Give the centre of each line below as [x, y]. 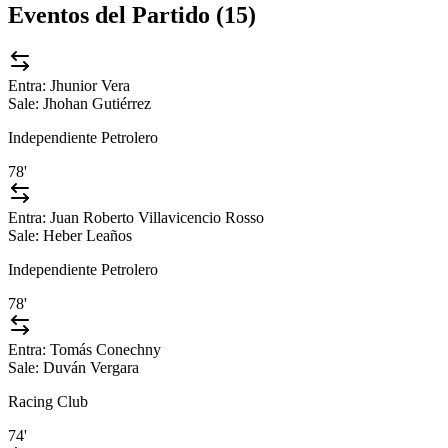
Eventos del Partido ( [116, 15]
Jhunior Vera [90, 86]
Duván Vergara [91, 368]
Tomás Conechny [105, 350]
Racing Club [48, 402]
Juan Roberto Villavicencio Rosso [157, 218]
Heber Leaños [87, 236]
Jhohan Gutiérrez [97, 104]
